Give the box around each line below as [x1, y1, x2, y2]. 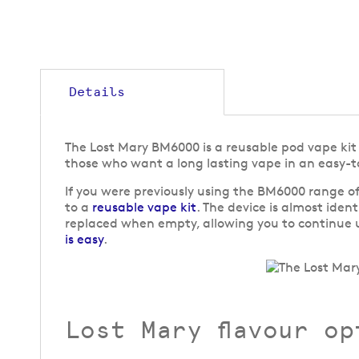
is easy [65, 232, 103, 248]
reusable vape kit [92, 200, 196, 216]
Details [69, 84, 125, 100]
